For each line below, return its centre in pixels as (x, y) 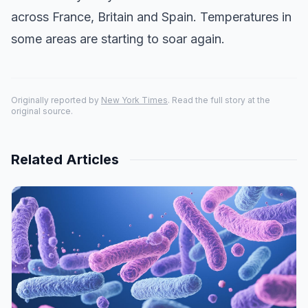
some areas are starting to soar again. (118, 39)
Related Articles (65, 159)
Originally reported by (56, 100)
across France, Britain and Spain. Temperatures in (151, 17)
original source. (42, 111)
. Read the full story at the (219, 100)
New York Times (134, 100)
